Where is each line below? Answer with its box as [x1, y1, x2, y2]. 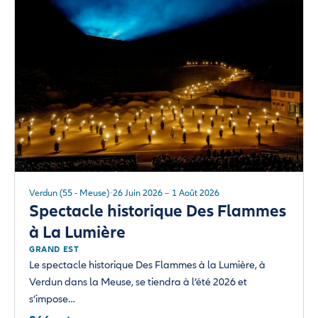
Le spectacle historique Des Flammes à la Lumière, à [29, 258, 265, 271]
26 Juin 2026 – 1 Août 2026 [113, 187, 219, 199]
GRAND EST [29, 243, 79, 255]
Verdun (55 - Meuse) [29, 187, 109, 199]
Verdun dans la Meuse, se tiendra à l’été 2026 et [29, 275, 247, 288]
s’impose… [29, 292, 75, 305]
